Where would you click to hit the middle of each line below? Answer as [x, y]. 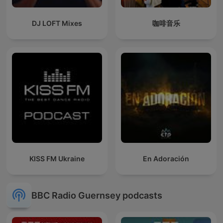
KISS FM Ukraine [57, 159]
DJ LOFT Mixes [57, 23]
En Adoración [166, 159]
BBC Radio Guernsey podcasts [97, 195]
